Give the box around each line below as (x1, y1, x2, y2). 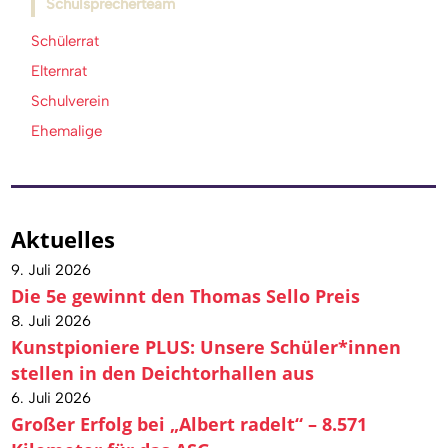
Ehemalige (31, 122, 103, 141)
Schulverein (31, 92, 110, 111)
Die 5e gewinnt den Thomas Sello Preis (11, 284, 361, 309)
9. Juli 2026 (11, 261, 92, 280)
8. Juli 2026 (11, 312, 92, 331)
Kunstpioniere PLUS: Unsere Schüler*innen (11, 335, 402, 360)
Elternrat (31, 62, 88, 81)
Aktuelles (11, 224, 116, 255)
